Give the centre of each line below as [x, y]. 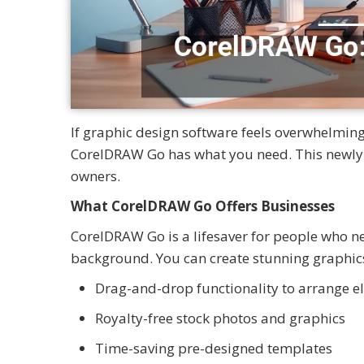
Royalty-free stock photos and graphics [220, 318]
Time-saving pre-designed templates [215, 349]
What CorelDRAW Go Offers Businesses [203, 206]
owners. [97, 176]
